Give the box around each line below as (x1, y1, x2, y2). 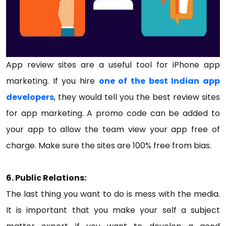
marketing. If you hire (6, 75, 99, 87)
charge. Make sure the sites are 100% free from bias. (6, 140, 213, 151)
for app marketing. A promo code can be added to (6, 107, 220, 119)
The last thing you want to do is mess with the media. (6, 188, 220, 200)
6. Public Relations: (6, 172, 86, 184)
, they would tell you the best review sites (54, 91, 220, 103)
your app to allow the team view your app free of (6, 124, 220, 135)
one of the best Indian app (98, 75, 220, 87)
